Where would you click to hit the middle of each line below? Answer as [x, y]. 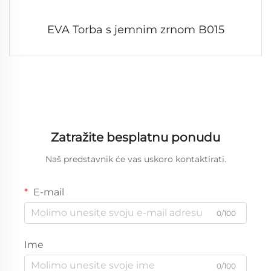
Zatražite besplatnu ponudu [135, 137]
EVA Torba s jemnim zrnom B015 [135, 29]
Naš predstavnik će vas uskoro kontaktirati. [135, 159]
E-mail [47, 192]
